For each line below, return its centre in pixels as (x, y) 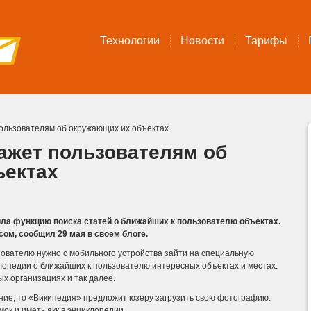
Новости (202, 41)
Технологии (130, 41)
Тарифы (266, 41)
